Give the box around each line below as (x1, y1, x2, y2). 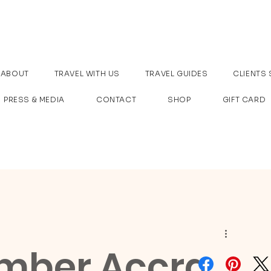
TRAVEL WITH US (54, 69, 120, 78)
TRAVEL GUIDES (145, 69, 208, 78)
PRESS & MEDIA (4, 95, 65, 104)
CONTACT (96, 95, 137, 104)
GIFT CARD (222, 95, 266, 104)
